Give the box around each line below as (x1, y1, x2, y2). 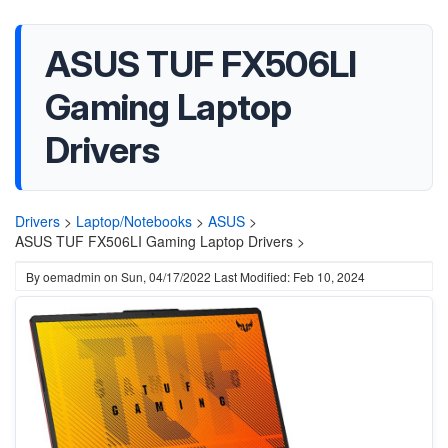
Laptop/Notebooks (76, 211, 192, 231)
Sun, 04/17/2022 (121, 268, 211, 285)
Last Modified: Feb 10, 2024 (214, 268, 365, 285)
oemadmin (43, 268, 101, 285)
